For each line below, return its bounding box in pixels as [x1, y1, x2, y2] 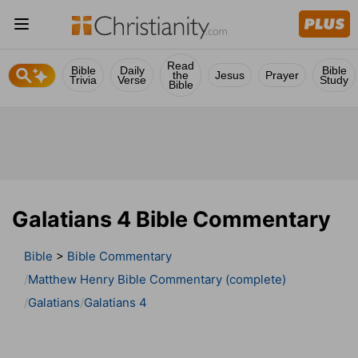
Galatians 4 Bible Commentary [12, 205, 331, 233]
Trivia [70, 74, 97, 86]
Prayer [265, 69, 299, 82]
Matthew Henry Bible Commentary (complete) [28, 271, 286, 287]
